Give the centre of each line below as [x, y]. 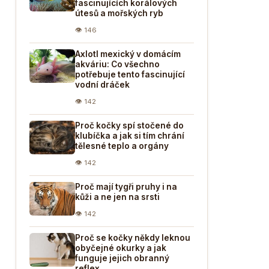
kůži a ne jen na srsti [117, 197]
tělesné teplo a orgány [122, 146]
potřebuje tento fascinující [130, 74]
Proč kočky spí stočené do [129, 125]
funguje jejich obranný [122, 258]
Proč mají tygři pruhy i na [126, 187]
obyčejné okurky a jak [121, 248]
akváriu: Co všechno [117, 64]
